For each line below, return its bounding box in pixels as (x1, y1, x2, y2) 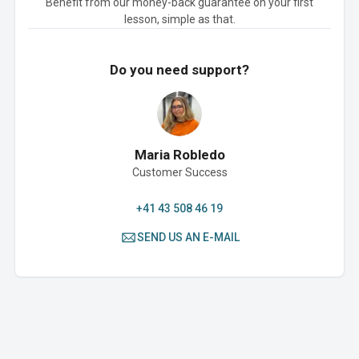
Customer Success (131, 166, 228, 179)
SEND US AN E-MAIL (136, 231, 240, 244)
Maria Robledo (134, 147, 225, 163)
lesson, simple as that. (123, 13, 236, 26)
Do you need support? (110, 62, 249, 78)
